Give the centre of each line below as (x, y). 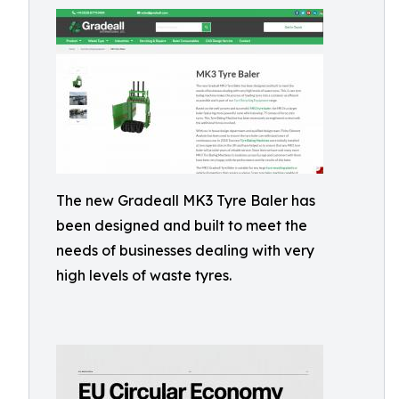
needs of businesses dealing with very (185, 250)
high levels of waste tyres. (144, 275)
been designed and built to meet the (182, 225)
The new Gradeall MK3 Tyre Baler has (186, 200)
